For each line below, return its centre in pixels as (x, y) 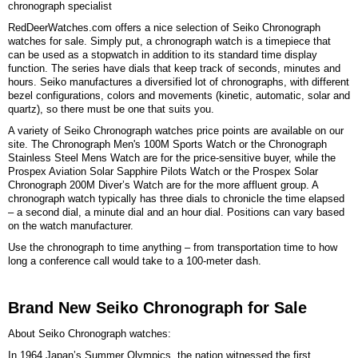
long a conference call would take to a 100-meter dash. (135, 261)
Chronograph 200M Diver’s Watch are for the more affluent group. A (163, 185)
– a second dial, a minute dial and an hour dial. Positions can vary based (176, 213)
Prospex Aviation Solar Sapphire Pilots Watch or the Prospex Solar (163, 172)
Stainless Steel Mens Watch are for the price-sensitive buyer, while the (172, 158)
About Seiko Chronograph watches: (89, 334)
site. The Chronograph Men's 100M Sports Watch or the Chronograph (167, 145)
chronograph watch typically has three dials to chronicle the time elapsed (176, 199)
